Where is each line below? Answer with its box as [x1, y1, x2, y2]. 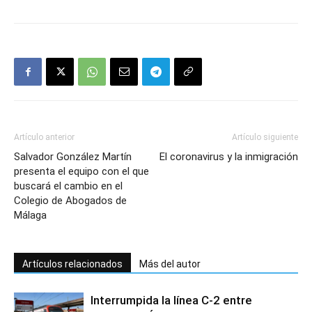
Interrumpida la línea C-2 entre [91, 293, 252, 308]
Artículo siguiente [232, 132, 298, 143]
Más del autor [139, 258, 201, 270]
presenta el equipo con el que [14, 165, 149, 178]
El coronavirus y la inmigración [159, 150, 298, 164]
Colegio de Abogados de [14, 194, 127, 208]
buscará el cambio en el [14, 180, 123, 193]
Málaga [14, 209, 47, 222]
